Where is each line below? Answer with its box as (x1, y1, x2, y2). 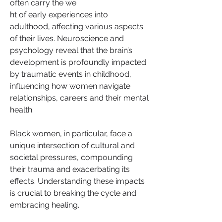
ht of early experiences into (10, 10, 108, 19)
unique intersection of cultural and (10, 141, 135, 150)
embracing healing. (10, 200, 79, 210)
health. (10, 105, 34, 114)
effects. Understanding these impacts (10, 176, 145, 186)
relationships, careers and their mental (10, 93, 149, 103)
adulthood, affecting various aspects (10, 22, 143, 31)
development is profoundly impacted (10, 57, 146, 67)
